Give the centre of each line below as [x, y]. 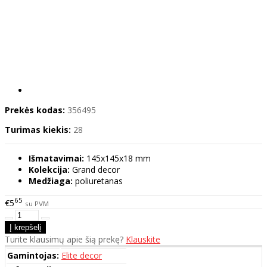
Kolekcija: [49, 170]
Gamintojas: [33, 255]
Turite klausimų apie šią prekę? [65, 239]
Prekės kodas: [35, 110]
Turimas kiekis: [38, 130]
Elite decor [82, 255]
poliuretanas [98, 181]
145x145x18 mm [117, 159]
